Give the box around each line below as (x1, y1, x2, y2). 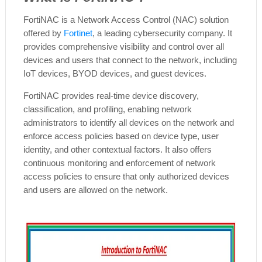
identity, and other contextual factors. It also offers (23, 144, 212, 154)
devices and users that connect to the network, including (23, 54, 237, 65)
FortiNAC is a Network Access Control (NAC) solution (23, 14, 229, 25)
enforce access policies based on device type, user (23, 130, 219, 141)
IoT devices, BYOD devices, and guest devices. (23, 68, 206, 78)
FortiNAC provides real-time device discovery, (23, 90, 199, 101)
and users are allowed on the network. (23, 184, 168, 195)
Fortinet (63, 27, 92, 38)
